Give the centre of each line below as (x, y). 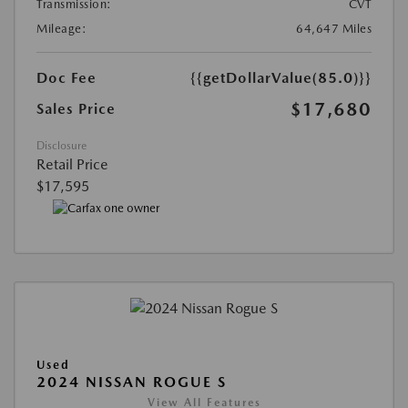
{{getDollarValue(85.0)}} (281, 78)
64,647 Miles (334, 29)
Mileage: (61, 29)
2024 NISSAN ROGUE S (132, 382)
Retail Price (72, 165)
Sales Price (76, 109)
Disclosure (61, 146)
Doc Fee (66, 78)
